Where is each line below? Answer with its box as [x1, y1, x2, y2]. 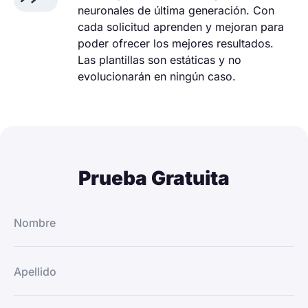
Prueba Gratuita [78, 166, 230, 190]
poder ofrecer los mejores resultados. [78, 36, 274, 50]
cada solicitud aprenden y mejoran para [78, 19, 284, 34]
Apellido [14, 264, 56, 278]
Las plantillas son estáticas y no [78, 52, 241, 67]
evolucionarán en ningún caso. [78, 69, 236, 83]
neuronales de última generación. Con [78, 3, 274, 17]
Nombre [14, 215, 56, 230]
